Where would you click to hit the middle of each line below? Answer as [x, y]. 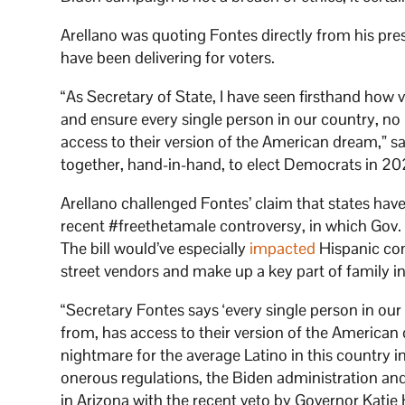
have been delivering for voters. [168, 58]
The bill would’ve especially [155, 249]
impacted [283, 249]
